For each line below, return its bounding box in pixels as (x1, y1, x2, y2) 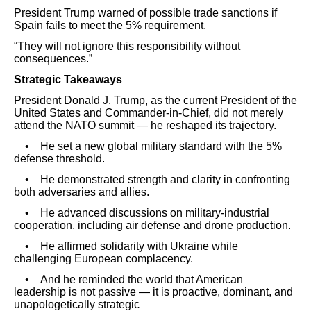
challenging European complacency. (14, 253, 193, 264)
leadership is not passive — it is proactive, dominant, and (14, 286, 293, 298)
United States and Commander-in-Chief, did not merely (14, 107, 283, 119)
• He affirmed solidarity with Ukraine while (14, 240, 238, 252)
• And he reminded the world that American (14, 274, 243, 285)
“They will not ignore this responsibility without (14, 40, 240, 52)
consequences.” (14, 53, 92, 65)
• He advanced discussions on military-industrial (14, 207, 269, 219)
